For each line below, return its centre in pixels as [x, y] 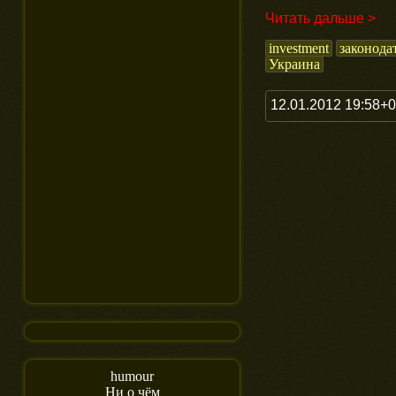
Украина [294, 64]
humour [133, 376]
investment [299, 48]
